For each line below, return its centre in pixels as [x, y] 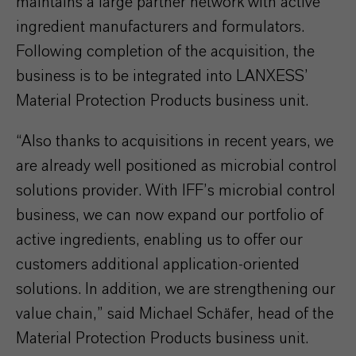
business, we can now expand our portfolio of [170, 215]
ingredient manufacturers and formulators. [160, 27]
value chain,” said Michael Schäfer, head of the [175, 314]
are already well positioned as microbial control [176, 166]
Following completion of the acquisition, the [165, 52]
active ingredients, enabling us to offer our [159, 240]
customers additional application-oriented [158, 265]
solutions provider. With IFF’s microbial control [176, 191]
